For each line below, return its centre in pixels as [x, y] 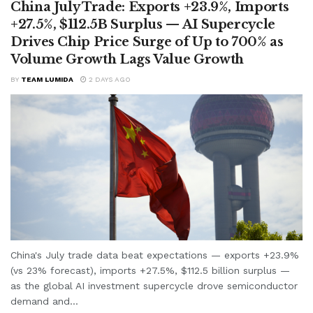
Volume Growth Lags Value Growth [127, 59]
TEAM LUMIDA [47, 79]
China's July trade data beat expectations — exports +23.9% [155, 255]
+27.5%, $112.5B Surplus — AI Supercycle [143, 24]
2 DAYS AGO [109, 79]
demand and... [44, 301]
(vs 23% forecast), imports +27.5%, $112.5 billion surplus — [150, 270]
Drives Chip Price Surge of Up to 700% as [147, 42]
